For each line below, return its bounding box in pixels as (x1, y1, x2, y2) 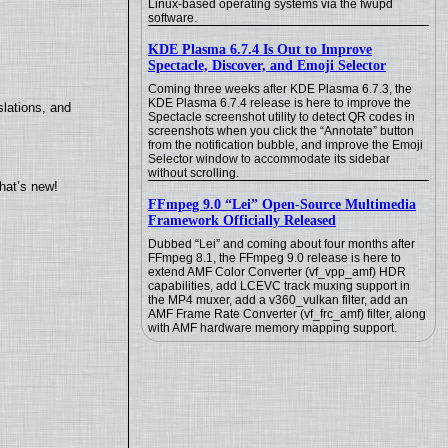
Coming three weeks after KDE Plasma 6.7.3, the (148, 82, 412, 96)
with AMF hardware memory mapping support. (148, 321, 397, 335)
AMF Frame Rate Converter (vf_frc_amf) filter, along (148, 307, 426, 321)
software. (148, 11, 197, 25)
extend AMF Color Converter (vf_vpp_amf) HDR (148, 265, 406, 279)
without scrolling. (148, 166, 239, 180)
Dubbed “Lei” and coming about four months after (148, 237, 415, 251)
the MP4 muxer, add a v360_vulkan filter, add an (148, 293, 408, 307)
